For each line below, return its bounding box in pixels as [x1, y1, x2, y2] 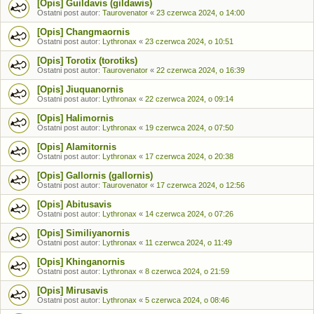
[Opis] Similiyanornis [37, 228, 130, 238]
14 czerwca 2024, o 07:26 [145, 210, 233, 218]
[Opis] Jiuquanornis [37, 84, 123, 95]
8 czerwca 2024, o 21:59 [145, 267, 229, 275]
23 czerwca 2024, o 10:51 [145, 37, 233, 46]
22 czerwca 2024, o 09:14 [145, 95, 233, 103]
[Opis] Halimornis [37, 113, 114, 123]
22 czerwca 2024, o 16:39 [156, 66, 245, 74]
